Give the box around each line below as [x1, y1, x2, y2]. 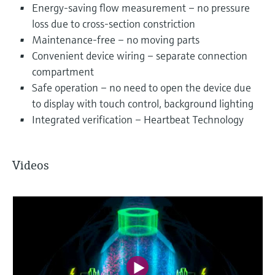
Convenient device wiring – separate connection [32, 48, 247, 63]
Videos [12, 157, 49, 173]
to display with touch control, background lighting [32, 96, 254, 110]
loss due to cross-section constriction [32, 16, 195, 31]
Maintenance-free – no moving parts [32, 32, 199, 47]
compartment [32, 64, 94, 79]
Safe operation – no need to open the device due [32, 80, 251, 95]
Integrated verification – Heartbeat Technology [32, 112, 244, 126]
